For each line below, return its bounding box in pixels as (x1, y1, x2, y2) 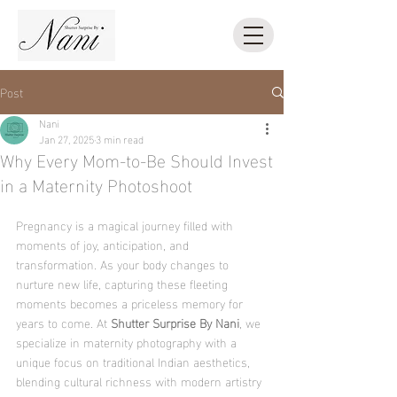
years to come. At (16, 311, 111, 333)
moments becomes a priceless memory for (16, 292, 246, 314)
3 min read (96, 128, 144, 148)
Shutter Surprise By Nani (111, 311, 239, 333)
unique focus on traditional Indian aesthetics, (16, 350, 253, 372)
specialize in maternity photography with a (16, 331, 240, 353)
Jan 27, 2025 (39, 128, 94, 148)
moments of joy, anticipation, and (16, 233, 192, 255)
